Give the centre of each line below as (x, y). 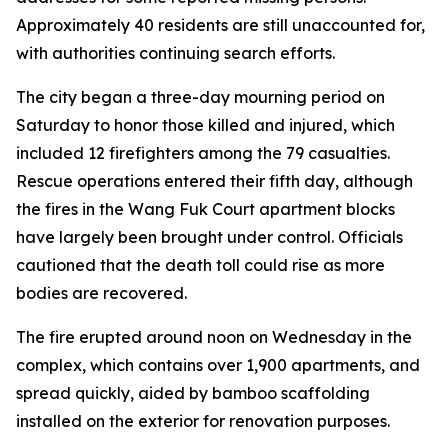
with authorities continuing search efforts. (175, 53)
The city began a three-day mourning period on (200, 97)
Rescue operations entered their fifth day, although (214, 181)
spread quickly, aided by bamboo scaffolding (193, 393)
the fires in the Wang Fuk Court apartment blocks (205, 209)
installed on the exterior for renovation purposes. (203, 421)
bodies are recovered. (101, 293)
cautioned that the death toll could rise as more (200, 265)
